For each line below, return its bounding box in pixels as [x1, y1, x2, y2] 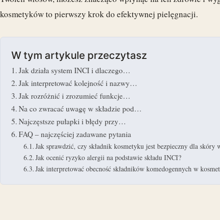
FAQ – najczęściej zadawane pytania [19, 129, 132, 139]
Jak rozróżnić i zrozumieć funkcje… [19, 90, 131, 101]
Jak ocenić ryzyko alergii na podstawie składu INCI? [35, 152, 182, 162]
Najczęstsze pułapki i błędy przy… [19, 116, 127, 126]
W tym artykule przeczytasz [11, 49, 147, 61]
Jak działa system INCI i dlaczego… [19, 65, 131, 75]
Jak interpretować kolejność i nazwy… [19, 78, 138, 88]
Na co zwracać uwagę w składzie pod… [19, 103, 142, 113]
